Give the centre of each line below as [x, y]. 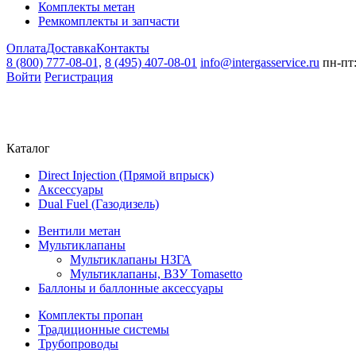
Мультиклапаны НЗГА [131, 259]
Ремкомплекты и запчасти [109, 21]
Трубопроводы [78, 344]
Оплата [26, 48]
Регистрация [79, 77]
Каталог [28, 148]
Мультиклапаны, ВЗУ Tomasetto [156, 274]
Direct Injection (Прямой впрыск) [126, 175]
